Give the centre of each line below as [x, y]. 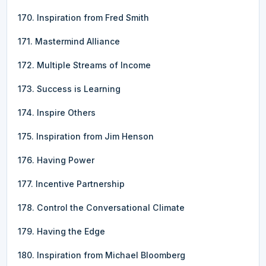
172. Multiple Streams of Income [84, 65]
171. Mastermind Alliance [69, 41]
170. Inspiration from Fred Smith [83, 17]
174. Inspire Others [57, 112]
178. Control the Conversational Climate [101, 207]
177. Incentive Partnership [71, 183]
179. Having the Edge [61, 231]
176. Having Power [56, 160]
